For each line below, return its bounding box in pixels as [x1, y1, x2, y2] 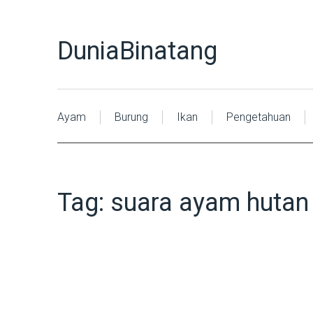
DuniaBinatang [57, 36, 217, 66]
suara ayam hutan [110, 188, 309, 217]
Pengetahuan [226, 110, 291, 124]
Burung [115, 110, 148, 124]
